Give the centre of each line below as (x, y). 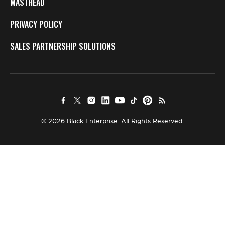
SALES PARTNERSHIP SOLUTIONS (63, 46)
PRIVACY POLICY (36, 24)
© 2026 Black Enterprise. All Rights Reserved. (113, 121)
